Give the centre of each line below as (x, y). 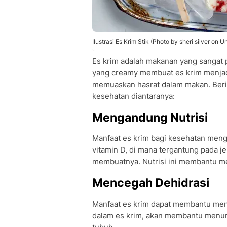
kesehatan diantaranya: (135, 96)
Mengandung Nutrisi (150, 117)
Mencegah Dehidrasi (151, 183)
